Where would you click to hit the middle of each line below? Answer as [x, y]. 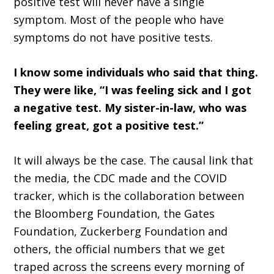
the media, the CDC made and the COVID [120, 178]
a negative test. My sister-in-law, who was [130, 108]
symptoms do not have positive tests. [113, 38]
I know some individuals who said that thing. [136, 72]
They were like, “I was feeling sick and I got [133, 90]
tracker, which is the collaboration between [129, 196]
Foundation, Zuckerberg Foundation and [121, 231]
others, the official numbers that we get [120, 249]
